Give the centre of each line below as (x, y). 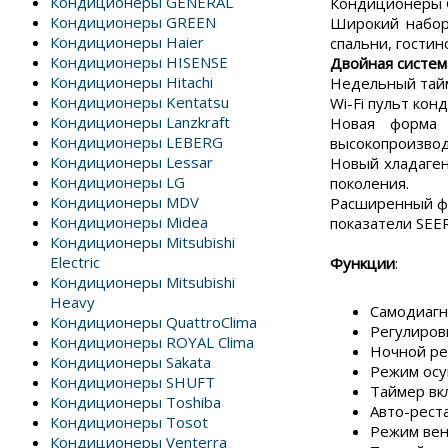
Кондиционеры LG (117, 182)
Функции (362, 262)
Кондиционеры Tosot (129, 422)
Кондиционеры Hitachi (131, 82)
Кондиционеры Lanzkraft (140, 122)
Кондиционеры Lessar (131, 162)
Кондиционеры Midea (129, 222)
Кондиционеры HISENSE (139, 62)
